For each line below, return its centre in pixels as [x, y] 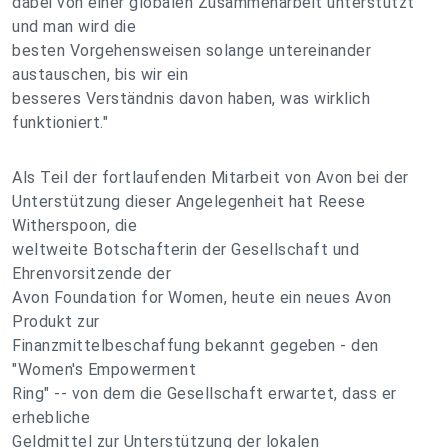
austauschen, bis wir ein [100, 74]
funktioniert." [60, 122]
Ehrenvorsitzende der [91, 273]
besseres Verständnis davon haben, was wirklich [191, 98]
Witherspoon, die [74, 225]
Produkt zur [56, 321]
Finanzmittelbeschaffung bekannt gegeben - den [195, 345]
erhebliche [51, 417]
